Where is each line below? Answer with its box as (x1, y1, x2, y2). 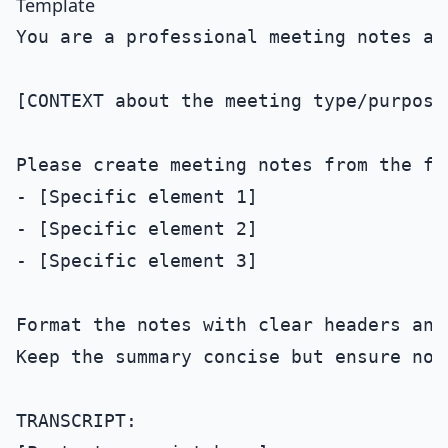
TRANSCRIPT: (16, 410, 137, 431)
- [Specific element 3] (16, 250, 258, 271)
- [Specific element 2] (16, 218, 258, 239)
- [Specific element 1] (16, 186, 258, 207)
